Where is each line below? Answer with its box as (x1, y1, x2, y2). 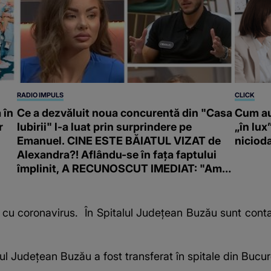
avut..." (17, 175, 54, 189)
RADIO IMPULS (17, 90, 64, 99)
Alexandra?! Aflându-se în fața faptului (17, 148, 217, 161)
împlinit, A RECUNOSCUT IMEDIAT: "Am (17, 162, 223, 175)
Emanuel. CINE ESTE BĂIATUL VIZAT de (17, 134, 221, 147)
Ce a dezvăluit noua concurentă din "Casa (17, 106, 233, 119)
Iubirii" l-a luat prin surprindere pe (17, 120, 192, 133)
